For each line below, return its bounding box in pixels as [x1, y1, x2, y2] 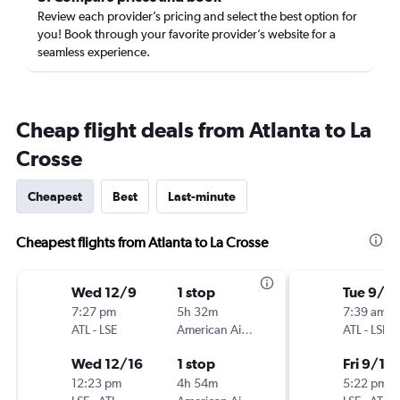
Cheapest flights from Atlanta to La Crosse [16, 234, 268, 251]
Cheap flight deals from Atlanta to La [16, 117, 371, 142]
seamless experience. [37, 45, 150, 59]
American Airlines [241, 322, 253, 337]
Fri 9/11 [343, 355, 391, 371]
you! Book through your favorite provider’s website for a [37, 27, 336, 41]
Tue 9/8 [343, 284, 394, 300]
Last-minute [168, 189, 236, 204]
